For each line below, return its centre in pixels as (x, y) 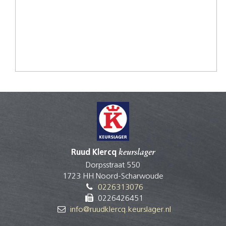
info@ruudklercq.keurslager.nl (120, 210)
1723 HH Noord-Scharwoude (113, 177)
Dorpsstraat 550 (113, 166)
